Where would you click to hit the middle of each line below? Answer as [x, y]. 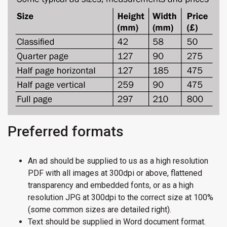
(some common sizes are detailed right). [100, 210]
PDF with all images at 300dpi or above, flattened [115, 173]
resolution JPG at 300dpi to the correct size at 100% [121, 198]
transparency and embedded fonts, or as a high [111, 185]
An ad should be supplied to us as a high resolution [118, 161]
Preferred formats [66, 132]
